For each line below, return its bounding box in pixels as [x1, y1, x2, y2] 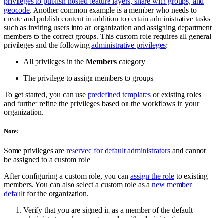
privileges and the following [4, 41, 91, 50]
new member [152, 180, 192, 189]
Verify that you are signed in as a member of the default [23, 205, 193, 214]
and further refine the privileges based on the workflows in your [4, 99, 199, 108]
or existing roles [151, 91, 201, 99]
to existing [174, 171, 208, 180]
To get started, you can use [4, 91, 88, 99]
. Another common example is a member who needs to [30, 6, 197, 15]
